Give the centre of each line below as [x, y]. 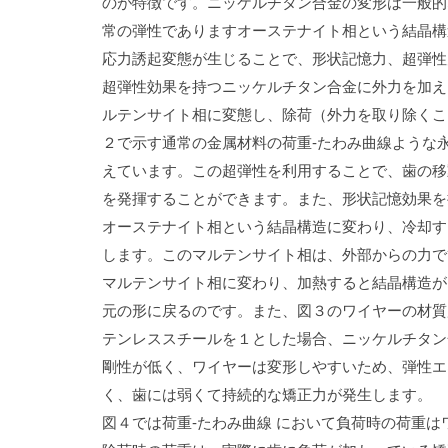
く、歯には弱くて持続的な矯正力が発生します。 [267, 394]
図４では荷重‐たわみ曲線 [187, 422]
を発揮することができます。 [199, 198]
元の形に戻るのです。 [177, 310]
